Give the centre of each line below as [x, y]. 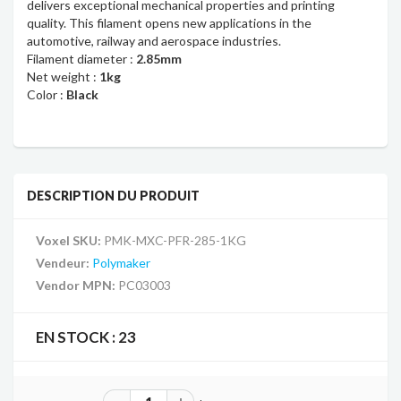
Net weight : [62, 76]
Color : [45, 94]
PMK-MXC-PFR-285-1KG [175, 240]
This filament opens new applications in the [190, 22]
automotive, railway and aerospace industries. [154, 40]
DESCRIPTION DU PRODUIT [113, 195]
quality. [48, 22]
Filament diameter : [80, 58]
